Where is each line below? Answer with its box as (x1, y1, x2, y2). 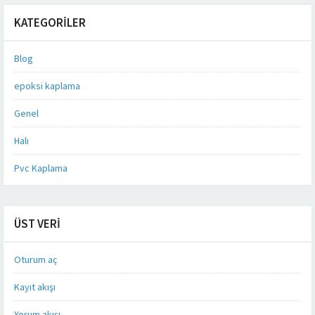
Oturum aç (14, 252, 57, 266)
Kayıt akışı (14, 280, 56, 293)
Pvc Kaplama (14, 161, 67, 174)
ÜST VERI (14, 215, 60, 231)
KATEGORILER (14, 14, 86, 30)
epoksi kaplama (14, 79, 80, 92)
